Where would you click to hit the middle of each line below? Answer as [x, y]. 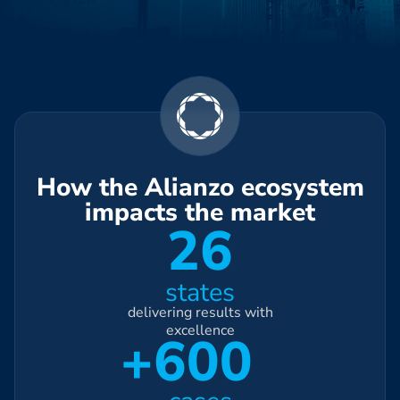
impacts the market [200, 212]
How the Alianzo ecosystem [200, 187]
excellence [200, 330]
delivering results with [200, 312]
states [200, 292]
